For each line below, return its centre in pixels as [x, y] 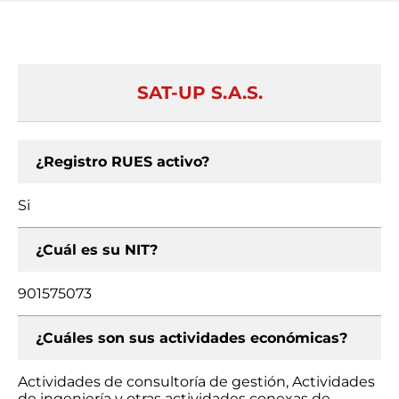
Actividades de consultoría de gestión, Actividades [196, 382]
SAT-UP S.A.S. [199, 93]
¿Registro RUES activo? [122, 162]
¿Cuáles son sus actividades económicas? [191, 338]
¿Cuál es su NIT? [97, 250]
